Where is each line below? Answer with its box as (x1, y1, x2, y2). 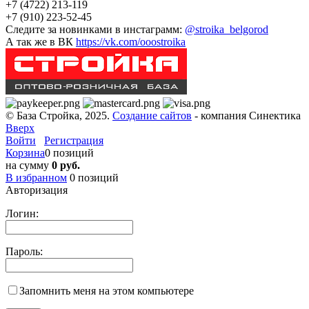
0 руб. (52, 159, 80, 171)
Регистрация (44, 134, 103, 146)
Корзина (6, 146, 45, 159)
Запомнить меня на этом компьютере (19, 284, 194, 297)
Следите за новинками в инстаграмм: (6, 23, 185, 35)
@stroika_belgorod (185, 23, 268, 35)
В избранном (6, 171, 67, 183)
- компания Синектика (192, 109, 301, 121)
